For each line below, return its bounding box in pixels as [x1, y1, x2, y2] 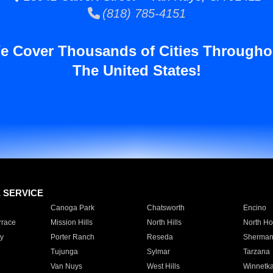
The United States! [72, 62, 201, 79]
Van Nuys [50, 262, 82, 271]
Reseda [146, 233, 173, 241]
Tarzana [243, 247, 270, 256]
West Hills [146, 262, 180, 271]
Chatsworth [146, 204, 185, 212]
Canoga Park [50, 204, 94, 212]
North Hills [146, 218, 182, 227]
